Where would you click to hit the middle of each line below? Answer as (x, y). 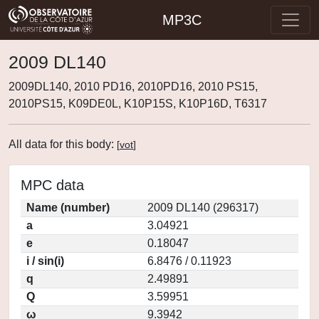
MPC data (52, 185)
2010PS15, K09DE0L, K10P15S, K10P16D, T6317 (138, 104)
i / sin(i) (45, 261)
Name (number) (68, 208)
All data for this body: (63, 144)
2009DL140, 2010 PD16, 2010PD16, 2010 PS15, (133, 87)
